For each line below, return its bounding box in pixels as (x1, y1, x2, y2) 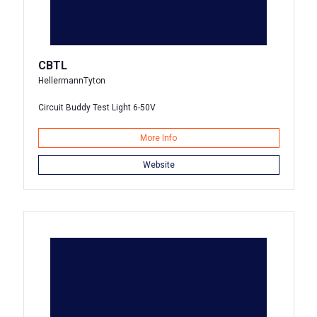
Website (142, 160, 175, 170)
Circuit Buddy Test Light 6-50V (38, 103, 156, 113)
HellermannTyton (38, 76, 105, 86)
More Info (140, 133, 177, 143)
